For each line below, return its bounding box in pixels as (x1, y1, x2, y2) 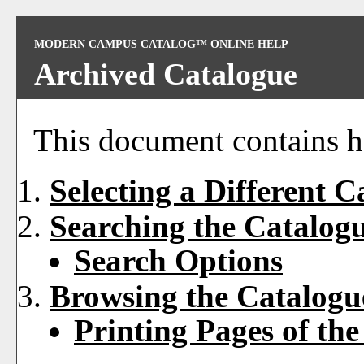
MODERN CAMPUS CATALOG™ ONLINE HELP (34, 38, 288, 50)
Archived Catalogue (34, 57, 297, 91)
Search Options (74, 243, 283, 278)
